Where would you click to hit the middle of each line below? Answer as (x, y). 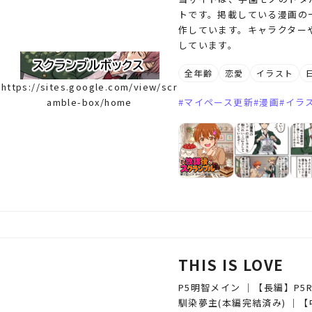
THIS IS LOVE (231, 265)
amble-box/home (89, 102)
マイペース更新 (219, 102)
